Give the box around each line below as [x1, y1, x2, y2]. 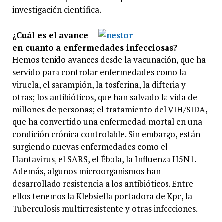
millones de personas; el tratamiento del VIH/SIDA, [12, 103, 207, 115]
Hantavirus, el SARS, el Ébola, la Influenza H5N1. [12, 153, 196, 165]
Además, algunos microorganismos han [12, 165, 161, 177]
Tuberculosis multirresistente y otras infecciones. [12, 202, 198, 214]
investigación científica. [12, 4, 101, 16]
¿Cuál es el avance [12, 29, 88, 41]
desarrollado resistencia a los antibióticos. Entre [12, 177, 193, 189]
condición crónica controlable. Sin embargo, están [12, 128, 200, 140]
